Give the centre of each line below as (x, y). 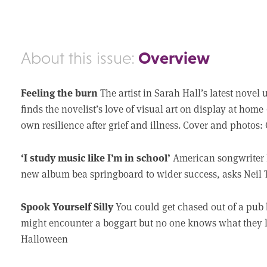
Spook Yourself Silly (69, 206)
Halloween (45, 239)
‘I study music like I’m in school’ (97, 157)
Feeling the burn (61, 92)
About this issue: (78, 58)
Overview (173, 58)
